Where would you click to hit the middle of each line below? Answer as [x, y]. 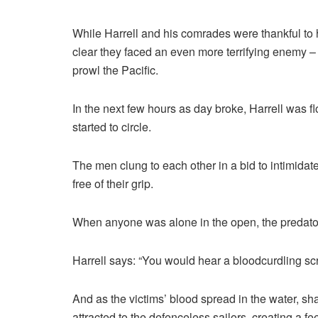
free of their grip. [113, 184]
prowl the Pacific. [115, 70]
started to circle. [112, 127]
